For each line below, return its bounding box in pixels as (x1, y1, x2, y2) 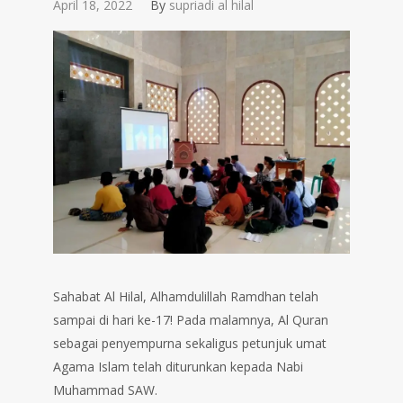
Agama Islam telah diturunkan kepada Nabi (53, 357, 303, 375)
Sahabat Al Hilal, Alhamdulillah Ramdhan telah (53, 287, 318, 305)
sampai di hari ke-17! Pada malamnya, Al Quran (53, 310, 328, 328)
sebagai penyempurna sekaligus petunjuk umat (53, 334, 327, 352)
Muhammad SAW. (53, 381, 157, 399)
